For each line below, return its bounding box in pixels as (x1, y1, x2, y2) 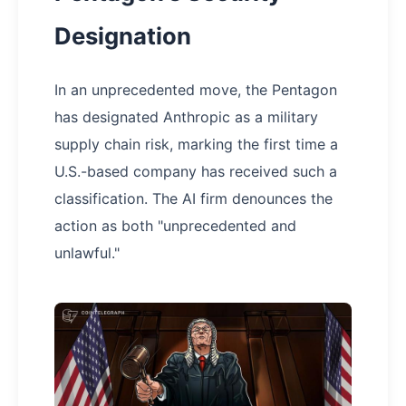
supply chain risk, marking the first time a (54, 135, 338, 153)
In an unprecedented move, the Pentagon (54, 81, 337, 99)
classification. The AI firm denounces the (54, 189, 333, 208)
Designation (54, 22, 191, 50)
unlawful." (54, 244, 120, 262)
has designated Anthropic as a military (54, 108, 318, 126)
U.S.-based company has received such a (54, 162, 337, 180)
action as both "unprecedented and (54, 217, 296, 235)
